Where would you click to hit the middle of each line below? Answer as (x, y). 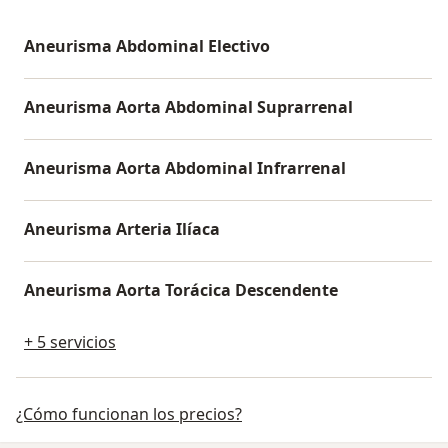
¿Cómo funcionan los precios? (129, 413)
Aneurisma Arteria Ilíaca (122, 228)
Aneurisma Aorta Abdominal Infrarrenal (185, 167)
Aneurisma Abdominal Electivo (147, 45)
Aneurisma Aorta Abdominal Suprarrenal (188, 106)
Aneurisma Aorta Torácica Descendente (181, 289)
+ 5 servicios (70, 341)
